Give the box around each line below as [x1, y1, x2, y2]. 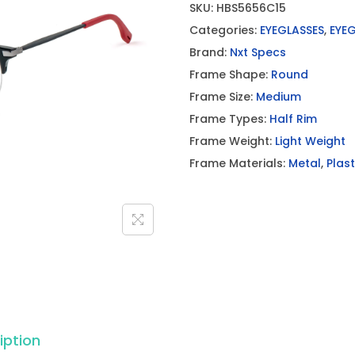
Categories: [189, 22, 260, 38]
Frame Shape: [189, 67, 271, 82]
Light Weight [275, 133, 345, 149]
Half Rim [269, 111, 317, 127]
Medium [256, 89, 301, 105]
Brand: [189, 44, 230, 60]
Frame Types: [189, 111, 269, 127]
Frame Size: [189, 89, 256, 105]
